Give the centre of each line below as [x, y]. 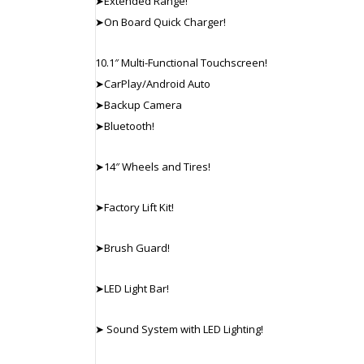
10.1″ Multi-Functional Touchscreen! [181, 62]
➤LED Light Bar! [132, 288]
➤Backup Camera [139, 104]
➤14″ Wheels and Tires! [153, 166]
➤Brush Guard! [132, 247]
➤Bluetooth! [125, 126]
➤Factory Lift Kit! [134, 207]
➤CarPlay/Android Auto [153, 83]
